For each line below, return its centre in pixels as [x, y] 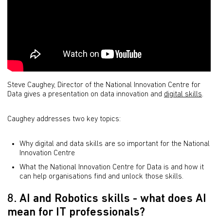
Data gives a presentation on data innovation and [86, 95]
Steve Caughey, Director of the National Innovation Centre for [104, 85]
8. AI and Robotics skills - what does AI [107, 199]
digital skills [183, 95]
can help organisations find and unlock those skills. [101, 177]
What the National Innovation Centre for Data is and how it [112, 168]
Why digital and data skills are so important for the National [115, 144]
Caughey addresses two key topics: [64, 119]
